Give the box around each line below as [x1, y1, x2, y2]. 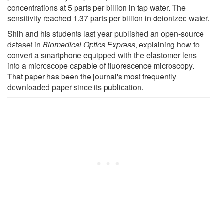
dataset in [7, 38, 43, 50]
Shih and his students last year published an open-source [7, 28, 204, 39]
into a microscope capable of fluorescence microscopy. [7, 60, 194, 71]
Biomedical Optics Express [43, 38, 135, 50]
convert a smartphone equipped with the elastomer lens [7, 49, 197, 61]
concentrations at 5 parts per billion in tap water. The [7, 1, 186, 13]
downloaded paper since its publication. [7, 81, 143, 93]
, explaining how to [135, 38, 200, 50]
